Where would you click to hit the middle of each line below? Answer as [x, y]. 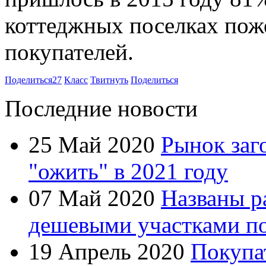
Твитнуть [109, 80]
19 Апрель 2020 [107, 251]
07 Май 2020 [92, 198]
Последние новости [101, 108]
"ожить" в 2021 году [128, 171]
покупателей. [69, 52]
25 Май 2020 [92, 144]
